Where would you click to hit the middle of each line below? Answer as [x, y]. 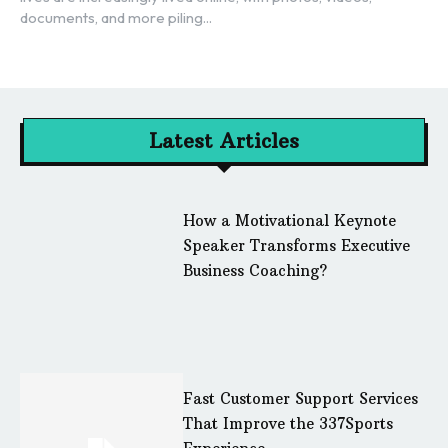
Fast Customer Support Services [301, 398]
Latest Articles [224, 140]
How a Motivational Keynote [290, 220]
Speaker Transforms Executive [297, 245]
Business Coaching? [255, 270]
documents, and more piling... [116, 17]
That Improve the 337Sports [288, 423]
